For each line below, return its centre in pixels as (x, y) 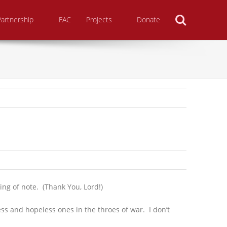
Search (204, 14)
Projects (99, 20)
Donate (148, 20)
